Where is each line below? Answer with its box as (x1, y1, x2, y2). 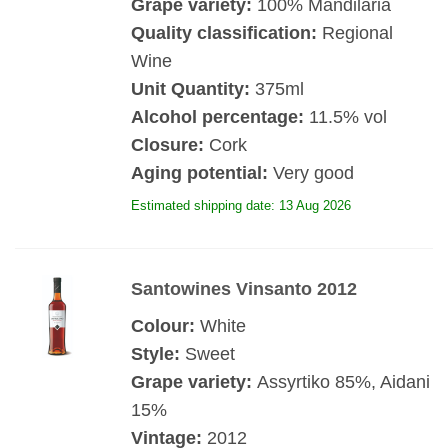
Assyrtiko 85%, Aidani (256, 371, 430, 392)
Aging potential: (130, 162, 268, 183)
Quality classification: (130, 22, 322, 43)
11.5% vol (303, 106, 387, 127)
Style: (130, 343, 185, 364)
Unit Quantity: (130, 78, 250, 99)
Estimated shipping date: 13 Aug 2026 (130, 197, 351, 213)
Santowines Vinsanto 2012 (130, 278, 357, 299)
